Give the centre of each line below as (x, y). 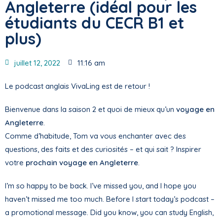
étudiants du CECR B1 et (94, 22)
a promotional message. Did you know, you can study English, (109, 212)
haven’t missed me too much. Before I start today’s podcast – (110, 199)
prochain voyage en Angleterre (82, 162)
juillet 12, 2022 (37, 63)
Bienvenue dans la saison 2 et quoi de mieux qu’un (91, 109)
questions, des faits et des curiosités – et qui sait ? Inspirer (103, 149)
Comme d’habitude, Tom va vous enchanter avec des (95, 136)
